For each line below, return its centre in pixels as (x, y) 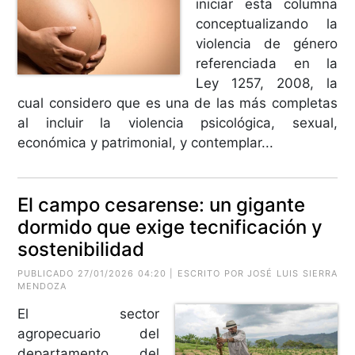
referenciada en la (267, 63)
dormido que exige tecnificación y (170, 227)
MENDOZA (42, 286)
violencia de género (267, 43)
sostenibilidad (81, 249)
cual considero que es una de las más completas (177, 103)
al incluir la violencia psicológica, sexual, (177, 122)
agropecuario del (88, 333)
